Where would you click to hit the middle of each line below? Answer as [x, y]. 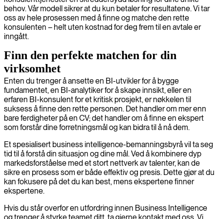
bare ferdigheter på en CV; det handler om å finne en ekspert [104, 118]
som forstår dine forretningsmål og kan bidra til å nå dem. [97, 127]
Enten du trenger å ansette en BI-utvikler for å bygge [91, 81]
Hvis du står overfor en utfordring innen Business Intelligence [106, 208]
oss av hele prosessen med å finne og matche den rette [97, 18]
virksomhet [32, 68]
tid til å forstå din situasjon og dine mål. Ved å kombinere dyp [103, 153]
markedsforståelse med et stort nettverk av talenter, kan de [102, 163]
